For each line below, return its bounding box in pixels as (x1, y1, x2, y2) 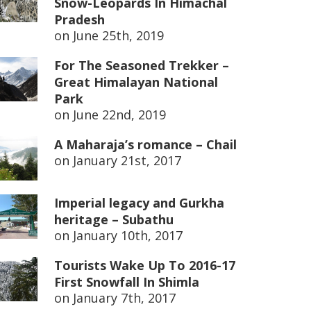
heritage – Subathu (54, 211, 174, 228)
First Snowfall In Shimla (54, 274, 199, 290)
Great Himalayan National (54, 74, 218, 90)
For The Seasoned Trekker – (54, 57, 229, 74)
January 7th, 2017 (73, 289, 176, 306)
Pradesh (54, 11, 105, 28)
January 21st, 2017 (73, 152, 181, 169)
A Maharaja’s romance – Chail (54, 136, 237, 153)
